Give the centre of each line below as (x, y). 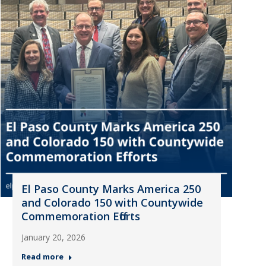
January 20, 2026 (53, 237)
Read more (42, 256)
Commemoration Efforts (80, 216)
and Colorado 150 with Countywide (112, 202)
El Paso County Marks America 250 (111, 189)
